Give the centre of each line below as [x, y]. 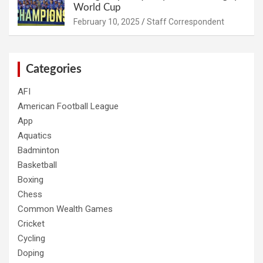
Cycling [31, 238]
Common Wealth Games [65, 209]
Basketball [37, 165]
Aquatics [35, 135]
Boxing [31, 179]
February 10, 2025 [107, 21]
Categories [54, 69]
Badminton [38, 150]
